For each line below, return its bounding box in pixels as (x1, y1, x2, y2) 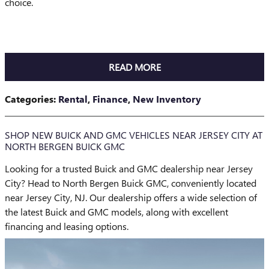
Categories (5, 92, 53, 105)
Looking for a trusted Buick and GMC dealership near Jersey (5, 162, 253, 175)
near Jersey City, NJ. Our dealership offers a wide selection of (5, 190, 257, 204)
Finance (92, 92, 128, 105)
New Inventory (133, 92, 201, 105)
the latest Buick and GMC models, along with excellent (5, 205, 228, 218)
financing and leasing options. (5, 219, 128, 232)
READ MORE (108, 60, 161, 73)
